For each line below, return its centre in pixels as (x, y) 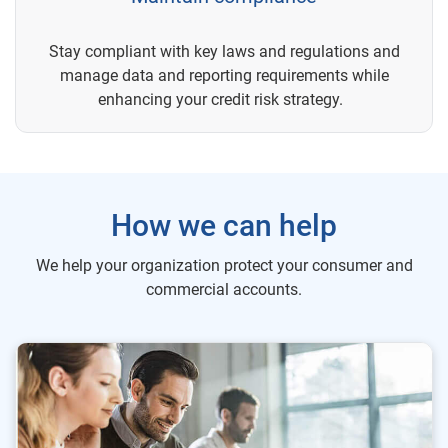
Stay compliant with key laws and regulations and (224, 51)
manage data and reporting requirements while (224, 75)
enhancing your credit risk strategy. (224, 99)
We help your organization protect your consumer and (224, 265)
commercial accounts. (224, 289)
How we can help (224, 225)
